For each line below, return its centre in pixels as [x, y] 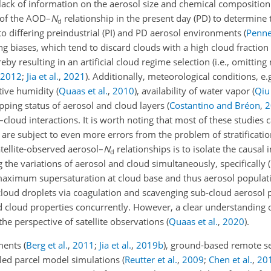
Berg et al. [47, 245]
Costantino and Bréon [215, 106]
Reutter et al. [151, 260]
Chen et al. [230, 260]
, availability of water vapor [194, 91]
